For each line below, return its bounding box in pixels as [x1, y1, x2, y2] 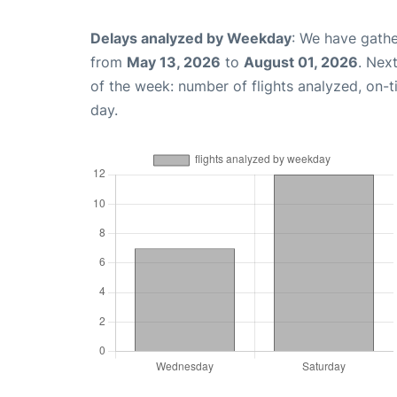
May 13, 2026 [127, 53, 221, 72]
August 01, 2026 [244, 53, 358, 72]
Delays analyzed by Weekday [90, 29, 292, 48]
